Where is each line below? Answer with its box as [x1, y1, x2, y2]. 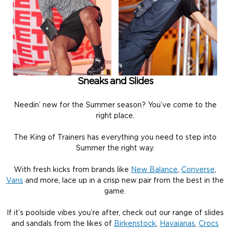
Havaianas [160, 220, 195, 227]
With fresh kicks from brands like [14, 166, 131, 174]
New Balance [131, 166, 178, 174]
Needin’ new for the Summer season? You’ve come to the [13, 101, 217, 109]
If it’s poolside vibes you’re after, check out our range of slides [6, 209, 224, 217]
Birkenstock [114, 220, 156, 227]
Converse [181, 166, 215, 174]
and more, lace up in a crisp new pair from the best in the [23, 177, 224, 184]
